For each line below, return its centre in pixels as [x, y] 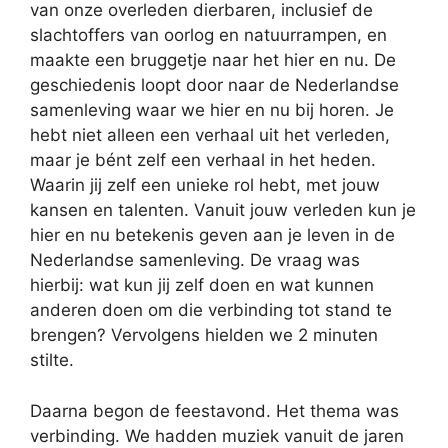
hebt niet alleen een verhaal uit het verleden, [210, 135]
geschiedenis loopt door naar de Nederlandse [214, 85]
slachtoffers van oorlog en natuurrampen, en [208, 35]
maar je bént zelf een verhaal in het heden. [203, 160]
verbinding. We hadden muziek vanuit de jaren [217, 435]
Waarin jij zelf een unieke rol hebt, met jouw [205, 185]
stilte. [52, 360]
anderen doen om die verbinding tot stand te [211, 310]
